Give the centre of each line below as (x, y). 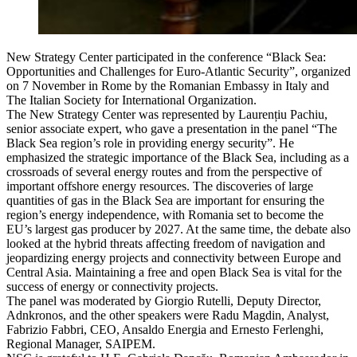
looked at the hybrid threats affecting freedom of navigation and (166, 243)
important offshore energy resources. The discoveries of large (160, 186)
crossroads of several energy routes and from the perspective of (164, 171)
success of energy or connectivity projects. (112, 286)
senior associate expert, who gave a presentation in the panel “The (172, 128)
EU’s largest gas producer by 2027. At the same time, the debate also (178, 229)
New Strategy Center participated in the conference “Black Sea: (166, 57)
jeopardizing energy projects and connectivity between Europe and (174, 257)
